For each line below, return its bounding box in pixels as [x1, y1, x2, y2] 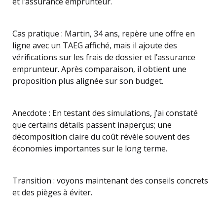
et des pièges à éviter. [12, 187, 92, 198]
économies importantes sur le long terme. [12, 143, 167, 154]
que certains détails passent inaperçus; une [12, 119, 172, 130]
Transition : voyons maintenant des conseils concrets [12, 175, 208, 186]
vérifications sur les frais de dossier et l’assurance [12, 52, 195, 63]
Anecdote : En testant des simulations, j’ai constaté [12, 108, 198, 118]
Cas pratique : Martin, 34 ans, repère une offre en [12, 28, 195, 39]
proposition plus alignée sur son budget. [12, 75, 163, 86]
